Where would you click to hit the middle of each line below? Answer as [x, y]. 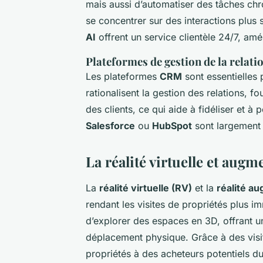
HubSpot [172, 125]
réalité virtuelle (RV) [146, 188]
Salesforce [110, 125]
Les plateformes [123, 76]
